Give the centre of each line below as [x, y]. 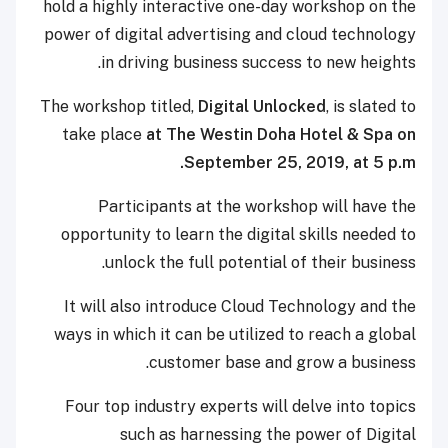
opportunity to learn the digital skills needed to [238, 234]
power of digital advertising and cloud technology [230, 34]
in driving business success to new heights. [258, 62]
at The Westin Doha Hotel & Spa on [281, 134]
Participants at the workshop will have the [257, 206]
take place [104, 134]
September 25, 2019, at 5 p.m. [300, 162]
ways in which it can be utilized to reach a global [235, 334]
